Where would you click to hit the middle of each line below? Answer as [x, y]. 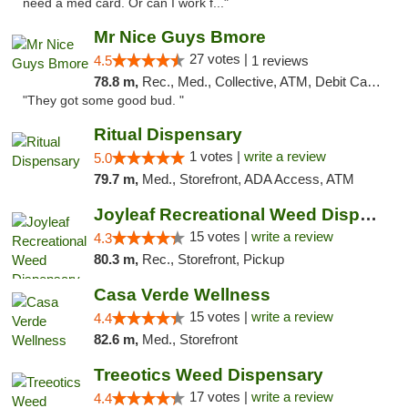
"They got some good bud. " [103, 101]
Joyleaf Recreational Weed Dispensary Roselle [368, 214]
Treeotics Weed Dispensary [208, 375]
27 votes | [220, 59]
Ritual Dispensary [168, 134]
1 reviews [280, 61]
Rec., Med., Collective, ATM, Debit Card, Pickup [254, 82]
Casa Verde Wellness [182, 295]
